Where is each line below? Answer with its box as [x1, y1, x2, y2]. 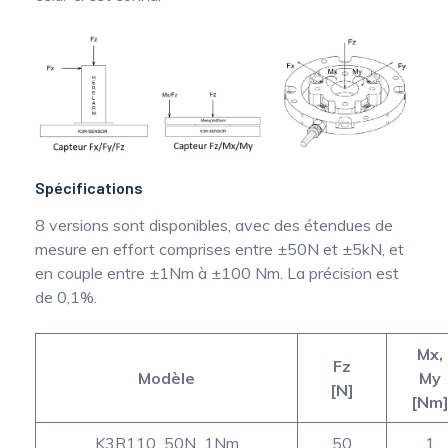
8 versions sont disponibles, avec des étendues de [35, 214, 393, 235]
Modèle [138, 367, 195, 388]
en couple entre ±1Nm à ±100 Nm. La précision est [35, 262, 399, 283]
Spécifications [35, 177, 143, 197]
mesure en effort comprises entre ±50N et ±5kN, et [35, 238, 404, 259]
